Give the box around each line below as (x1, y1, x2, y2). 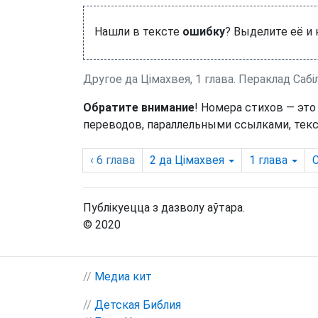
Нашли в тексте (94, 25, 182, 38)
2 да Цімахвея (150, 153, 224, 167)
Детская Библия (94, 298, 181, 312)
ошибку (182, 25, 225, 38)
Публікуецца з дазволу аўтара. (83, 201, 245, 214)
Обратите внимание (83, 101, 194, 114)
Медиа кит (94, 270, 152, 283)
